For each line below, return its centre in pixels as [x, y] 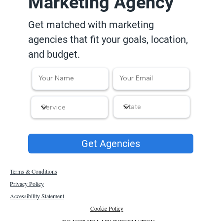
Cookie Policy [107, 208]
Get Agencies [110, 143]
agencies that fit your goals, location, [108, 40]
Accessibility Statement [37, 196]
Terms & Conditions [34, 171]
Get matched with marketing [91, 25]
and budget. [54, 55]
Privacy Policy [27, 183]
